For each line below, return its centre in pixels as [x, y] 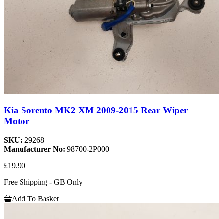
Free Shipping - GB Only [43, 182]
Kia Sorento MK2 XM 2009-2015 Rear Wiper [96, 110]
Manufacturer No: [35, 149]
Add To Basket [35, 198]
